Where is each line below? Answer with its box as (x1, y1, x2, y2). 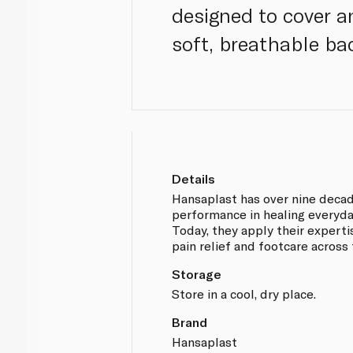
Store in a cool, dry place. (172, 285, 317, 301)
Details (172, 170, 216, 186)
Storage (172, 266, 222, 281)
